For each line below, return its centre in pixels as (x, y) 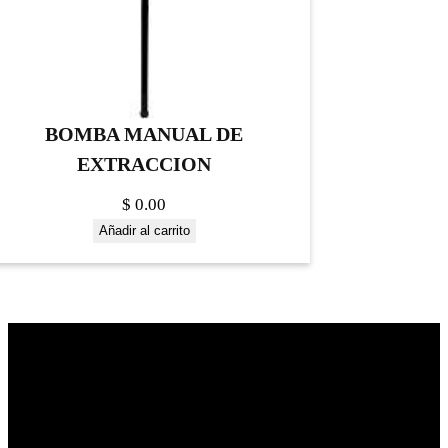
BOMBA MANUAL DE (144, 134)
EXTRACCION (144, 164)
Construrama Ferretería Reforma (114, 433)
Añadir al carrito (144, 231)
